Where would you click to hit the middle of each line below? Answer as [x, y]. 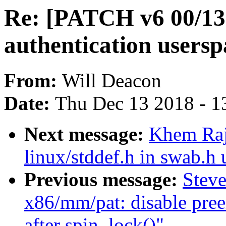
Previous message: [103, 180]
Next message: [87, 134]
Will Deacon [112, 81]
